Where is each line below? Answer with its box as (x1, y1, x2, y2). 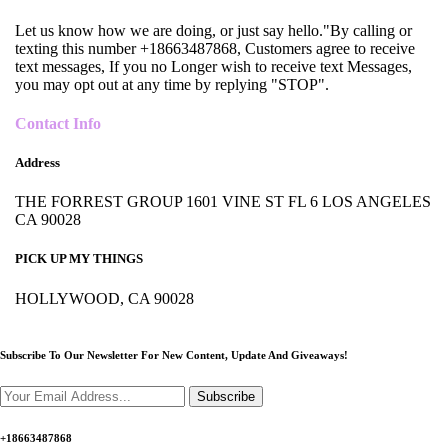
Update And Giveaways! (231, 348, 348, 361)
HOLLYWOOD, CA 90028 (15, 289, 194, 307)
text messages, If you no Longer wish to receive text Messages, (15, 57, 412, 75)
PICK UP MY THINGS (15, 251, 143, 267)
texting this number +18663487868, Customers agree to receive (15, 39, 415, 57)
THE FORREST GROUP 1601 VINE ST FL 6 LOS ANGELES (15, 193, 431, 211)
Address (15, 155, 60, 171)
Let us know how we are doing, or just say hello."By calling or (15, 21, 412, 39)
